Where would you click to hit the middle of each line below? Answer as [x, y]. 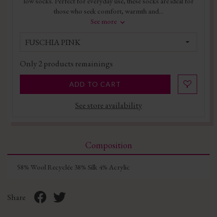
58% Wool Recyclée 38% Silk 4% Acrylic [73, 167]
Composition [108, 145]
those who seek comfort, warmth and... [108, 11]
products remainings [77, 63]
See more [104, 21]
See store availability [108, 105]
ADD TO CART [95, 84]
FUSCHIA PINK [53, 42]
